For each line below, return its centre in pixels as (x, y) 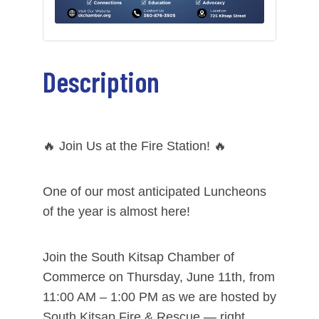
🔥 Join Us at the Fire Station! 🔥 (134, 146)
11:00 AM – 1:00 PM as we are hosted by (159, 297)
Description (101, 82)
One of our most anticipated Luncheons (154, 192)
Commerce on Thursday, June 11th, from (158, 277)
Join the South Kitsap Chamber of (138, 257)
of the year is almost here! (116, 212)
